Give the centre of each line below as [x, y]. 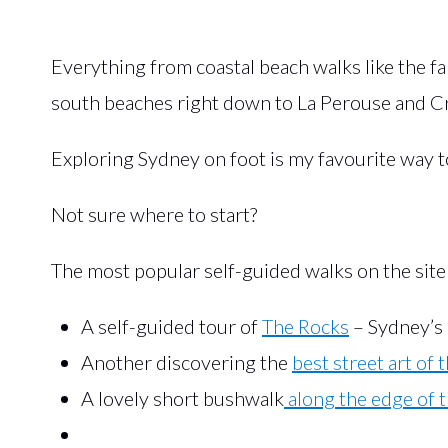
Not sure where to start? [154, 213]
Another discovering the [186, 361]
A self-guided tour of [171, 325]
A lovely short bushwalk [182, 397]
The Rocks [305, 325]
